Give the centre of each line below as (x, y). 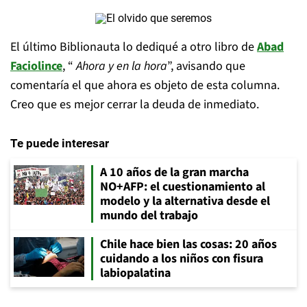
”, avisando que (206, 66)
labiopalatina (135, 273)
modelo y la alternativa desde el (185, 201)
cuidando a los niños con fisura (182, 259)
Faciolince (36, 66)
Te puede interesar (60, 143)
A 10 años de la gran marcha (174, 172)
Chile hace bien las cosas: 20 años (188, 244)
